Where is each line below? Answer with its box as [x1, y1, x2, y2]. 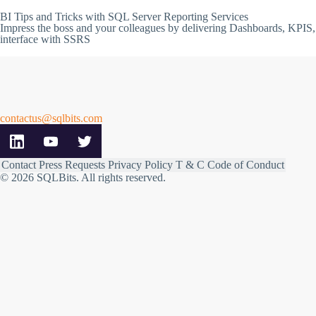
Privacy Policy [108, 159, 173, 171]
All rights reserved [81, 171, 163, 183]
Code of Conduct [207, 159, 284, 171]
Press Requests [39, 159, 105, 171]
